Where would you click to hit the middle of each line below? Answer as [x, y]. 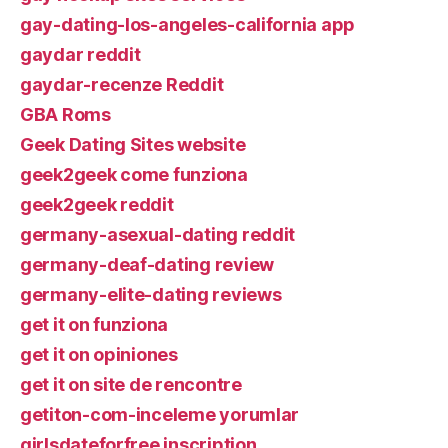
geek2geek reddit [97, 204]
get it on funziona [94, 324]
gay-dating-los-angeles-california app [188, 24]
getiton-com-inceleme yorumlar [160, 414]
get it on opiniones [99, 354]
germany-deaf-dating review [147, 264]
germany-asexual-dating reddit [158, 234]
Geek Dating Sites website [133, 144]
